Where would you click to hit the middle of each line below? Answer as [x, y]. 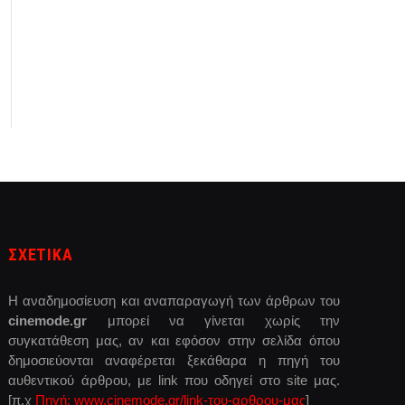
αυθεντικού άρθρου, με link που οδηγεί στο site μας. [174, 380]
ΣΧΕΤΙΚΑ [41, 254]
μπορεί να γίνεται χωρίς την [213, 320]
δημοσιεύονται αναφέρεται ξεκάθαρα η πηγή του [174, 360]
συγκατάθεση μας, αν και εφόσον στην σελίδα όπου [174, 340]
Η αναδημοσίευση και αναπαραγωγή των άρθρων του [174, 300]
